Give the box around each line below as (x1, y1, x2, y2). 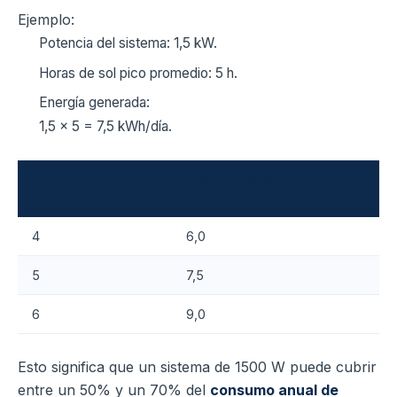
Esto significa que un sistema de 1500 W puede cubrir (18, 358, 377, 377)
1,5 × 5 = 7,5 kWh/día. (39, 118, 172, 136)
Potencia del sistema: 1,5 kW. (39, 35, 217, 52)
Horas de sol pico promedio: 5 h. (39, 64, 237, 82)
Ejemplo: (18, 11, 74, 29)
